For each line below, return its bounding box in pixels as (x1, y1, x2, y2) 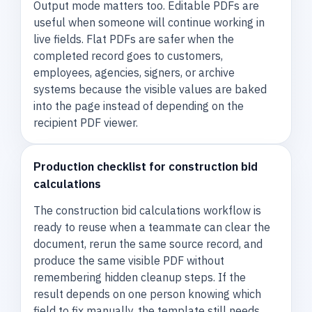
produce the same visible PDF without (33, 253, 225, 267)
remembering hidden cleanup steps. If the (33, 270, 247, 284)
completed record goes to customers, (33, 48, 224, 63)
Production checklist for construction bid (33, 158, 258, 174)
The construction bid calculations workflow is (33, 203, 262, 217)
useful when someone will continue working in (33, 15, 265, 29)
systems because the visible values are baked (33, 81, 267, 96)
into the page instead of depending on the (33, 98, 244, 113)
